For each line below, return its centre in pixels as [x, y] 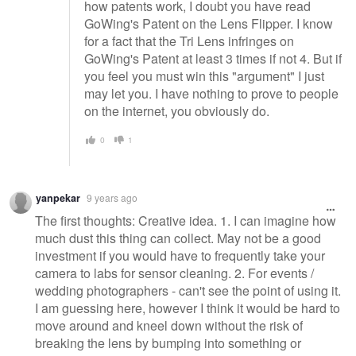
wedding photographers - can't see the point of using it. [188, 290]
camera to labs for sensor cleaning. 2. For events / [174, 273]
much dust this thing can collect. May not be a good [178, 238]
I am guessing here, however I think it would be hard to [188, 308]
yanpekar [58, 198]
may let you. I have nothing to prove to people [211, 93]
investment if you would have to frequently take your [180, 255]
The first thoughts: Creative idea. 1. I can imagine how [186, 220]
